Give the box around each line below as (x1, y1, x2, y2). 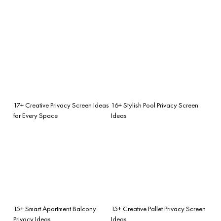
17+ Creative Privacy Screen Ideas (13, 100, 109, 110)
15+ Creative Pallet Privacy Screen (111, 204, 206, 213)
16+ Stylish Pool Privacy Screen (111, 100, 198, 110)
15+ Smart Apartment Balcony (13, 204, 96, 213)
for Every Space (13, 110, 58, 120)
